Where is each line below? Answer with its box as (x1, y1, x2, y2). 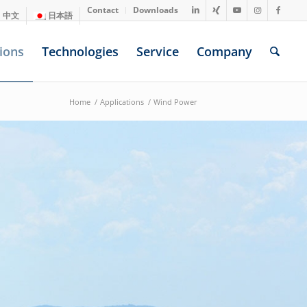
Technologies (42, 43, 119, 60)
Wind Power (153, 97, 197, 107)
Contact (87, 4, 119, 16)
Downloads (133, 4, 179, 16)
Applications (100, 97, 144, 107)
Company (197, 43, 253, 60)
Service (136, 43, 180, 60)
